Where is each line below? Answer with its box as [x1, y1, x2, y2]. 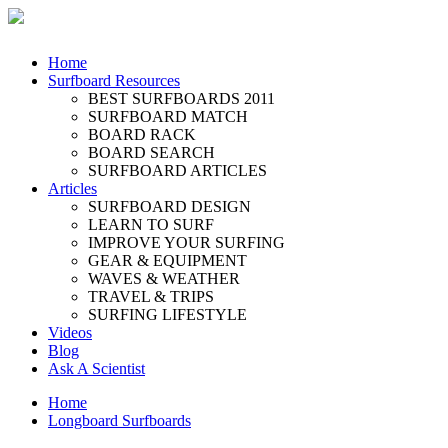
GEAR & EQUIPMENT [88, 252, 247, 269]
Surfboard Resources [48, 72, 180, 89]
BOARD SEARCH [88, 144, 215, 161]
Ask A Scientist [48, 360, 145, 377]
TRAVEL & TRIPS [88, 288, 214, 305]
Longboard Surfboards [48, 412, 191, 429]
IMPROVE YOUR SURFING [88, 234, 285, 251]
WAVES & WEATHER [88, 270, 240, 287]
